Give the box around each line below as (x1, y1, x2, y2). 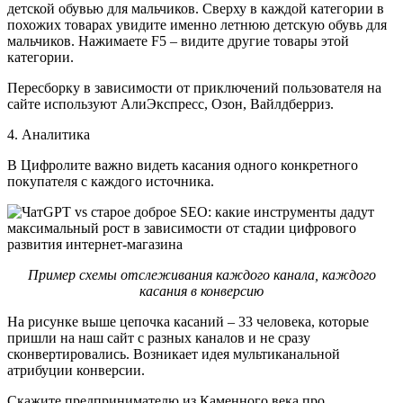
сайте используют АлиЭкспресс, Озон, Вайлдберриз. (7, 95, 334, 112)
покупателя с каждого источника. (7, 173, 214, 189)
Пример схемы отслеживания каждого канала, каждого (27, 266, 376, 282)
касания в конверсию (139, 282, 264, 299)
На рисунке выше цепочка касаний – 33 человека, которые (7, 313, 369, 329)
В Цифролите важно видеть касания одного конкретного (7, 157, 358, 173)
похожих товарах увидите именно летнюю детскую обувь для (7, 16, 387, 32)
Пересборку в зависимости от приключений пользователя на (7, 79, 381, 95)
